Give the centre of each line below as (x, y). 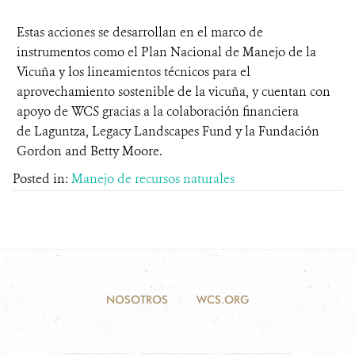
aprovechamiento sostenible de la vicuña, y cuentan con (174, 92)
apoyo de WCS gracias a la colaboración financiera (158, 111)
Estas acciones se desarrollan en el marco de (140, 32)
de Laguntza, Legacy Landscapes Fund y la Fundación (168, 131)
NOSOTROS (137, 300)
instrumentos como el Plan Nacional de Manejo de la (166, 52)
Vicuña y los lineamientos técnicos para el (134, 72)
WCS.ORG (223, 300)
